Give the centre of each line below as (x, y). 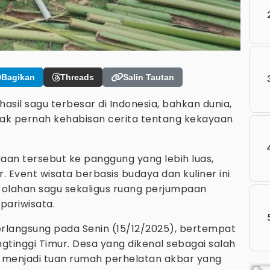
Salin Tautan (149, 77)
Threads (77, 77)
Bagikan (18, 77)
